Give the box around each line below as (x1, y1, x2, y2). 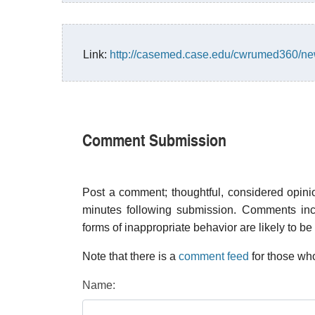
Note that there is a (82, 250, 179, 262)
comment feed (179, 250, 249, 262)
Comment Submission (82, 127, 226, 151)
